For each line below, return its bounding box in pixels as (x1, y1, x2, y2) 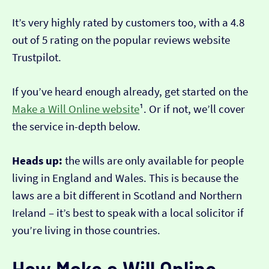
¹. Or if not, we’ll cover (139, 102, 245, 116)
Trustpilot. (12, 50, 61, 65)
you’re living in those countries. (12, 223, 160, 238)
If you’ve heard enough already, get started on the (12, 85, 248, 99)
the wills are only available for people (62, 154, 244, 168)
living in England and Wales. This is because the (12, 171, 238, 186)
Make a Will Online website (12, 102, 139, 116)
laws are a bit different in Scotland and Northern (12, 189, 242, 203)
